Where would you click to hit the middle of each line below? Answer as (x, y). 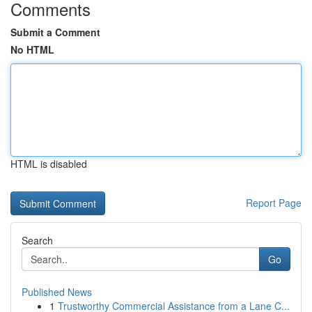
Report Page (274, 203)
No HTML (32, 49)
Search (37, 240)
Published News (57, 292)
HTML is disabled (49, 164)
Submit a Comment (55, 32)
